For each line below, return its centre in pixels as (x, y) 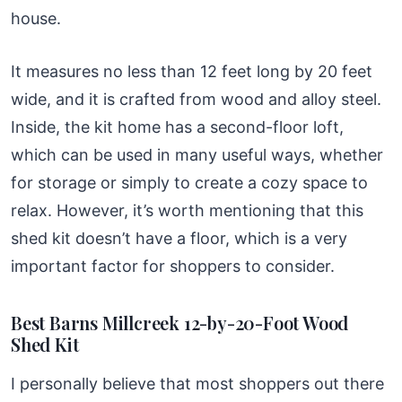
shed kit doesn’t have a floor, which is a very (179, 238)
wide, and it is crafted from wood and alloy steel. (196, 99)
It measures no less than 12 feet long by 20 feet (192, 71)
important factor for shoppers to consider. (173, 266)
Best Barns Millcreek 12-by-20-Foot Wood (180, 322)
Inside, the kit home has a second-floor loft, (177, 127)
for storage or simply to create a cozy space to (189, 182)
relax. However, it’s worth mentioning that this (187, 210)
